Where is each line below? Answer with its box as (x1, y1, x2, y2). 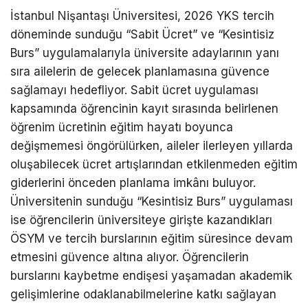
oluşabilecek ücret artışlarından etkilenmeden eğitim (10, 157, 298, 172)
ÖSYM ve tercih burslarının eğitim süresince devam (10, 232, 293, 246)
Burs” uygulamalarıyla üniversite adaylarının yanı (10, 46, 279, 60)
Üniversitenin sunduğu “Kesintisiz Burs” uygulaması (10, 195, 293, 209)
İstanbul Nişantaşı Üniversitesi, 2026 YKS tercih (10, 9, 274, 23)
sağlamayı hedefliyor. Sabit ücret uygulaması (10, 83, 258, 98)
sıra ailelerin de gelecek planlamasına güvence (10, 65, 269, 79)
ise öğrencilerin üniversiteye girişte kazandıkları (10, 213, 272, 228)
